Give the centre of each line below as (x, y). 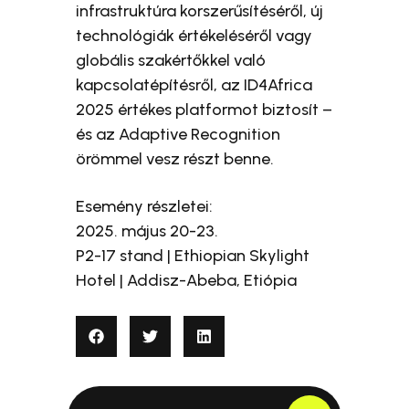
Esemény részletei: (145, 207)
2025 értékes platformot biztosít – (204, 110)
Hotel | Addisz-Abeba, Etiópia (187, 281)
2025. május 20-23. (147, 231)
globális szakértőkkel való (171, 61)
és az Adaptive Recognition (178, 135)
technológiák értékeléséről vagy (194, 36)
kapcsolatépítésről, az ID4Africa (194, 85)
